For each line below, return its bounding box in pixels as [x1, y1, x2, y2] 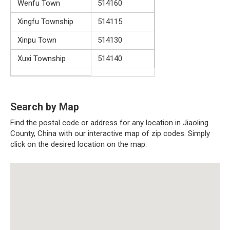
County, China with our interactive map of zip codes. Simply [10, 128, 210, 138]
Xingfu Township [17, 16, 73, 26]
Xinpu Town [17, 35, 56, 45]
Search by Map [10, 101, 79, 113]
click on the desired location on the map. [10, 139, 147, 149]
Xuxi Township [17, 53, 66, 63]
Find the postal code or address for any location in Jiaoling [10, 118, 208, 127]
